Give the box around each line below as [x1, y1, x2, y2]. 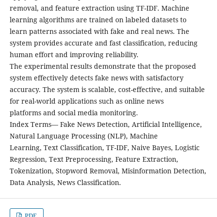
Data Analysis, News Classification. [9, 177, 121, 187]
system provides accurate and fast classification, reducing [9, 38, 198, 47]
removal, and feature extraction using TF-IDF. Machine [9, 3, 189, 13]
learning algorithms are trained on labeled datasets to [9, 15, 186, 24]
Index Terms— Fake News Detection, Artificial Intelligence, [9, 119, 202, 129]
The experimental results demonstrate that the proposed [9, 61, 196, 71]
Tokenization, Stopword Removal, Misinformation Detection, [9, 166, 206, 175]
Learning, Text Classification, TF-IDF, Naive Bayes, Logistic [9, 142, 200, 152]
